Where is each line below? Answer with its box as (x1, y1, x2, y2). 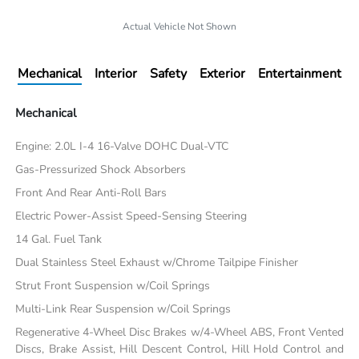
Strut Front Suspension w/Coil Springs (15, 278, 211, 294)
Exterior (200, 65, 245, 83)
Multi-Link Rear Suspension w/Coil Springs (15, 301, 232, 317)
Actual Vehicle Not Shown (123, 20, 236, 34)
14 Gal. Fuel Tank (15, 232, 103, 248)
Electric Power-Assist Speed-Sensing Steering (15, 208, 248, 224)
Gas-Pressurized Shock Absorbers (15, 162, 187, 178)
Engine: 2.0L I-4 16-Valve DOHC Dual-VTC (15, 139, 229, 155)
